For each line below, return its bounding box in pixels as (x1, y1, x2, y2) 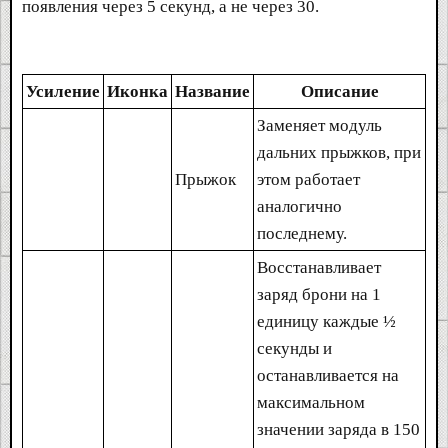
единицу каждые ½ (257, 311, 396, 331)
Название (175, 81, 250, 101)
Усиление (26, 81, 100, 101)
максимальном (257, 392, 365, 412)
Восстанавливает (257, 257, 381, 277)
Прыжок (175, 169, 236, 189)
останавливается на (257, 365, 399, 385)
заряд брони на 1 (257, 284, 381, 304)
